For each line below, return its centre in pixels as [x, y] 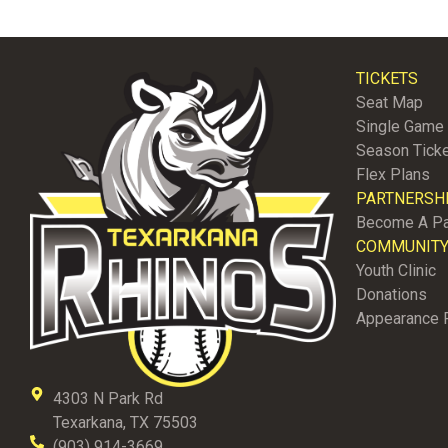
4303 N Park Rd [107, 398]
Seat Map [389, 103]
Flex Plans [393, 175]
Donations [391, 295]
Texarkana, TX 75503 [125, 422]
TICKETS [387, 79]
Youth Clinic [396, 271]
